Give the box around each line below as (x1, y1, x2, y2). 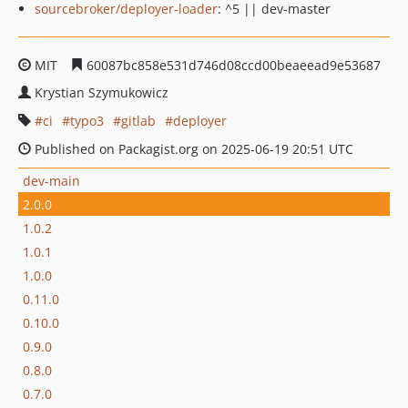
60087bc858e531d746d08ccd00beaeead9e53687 (83, 56, 381, 74)
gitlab (121, 112, 156, 129)
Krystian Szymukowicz (35, 84, 168, 101)
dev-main (23, 171, 80, 189)
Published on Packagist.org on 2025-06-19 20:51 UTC (31, 140, 353, 158)
